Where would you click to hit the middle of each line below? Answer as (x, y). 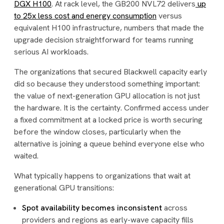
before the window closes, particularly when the (97, 132)
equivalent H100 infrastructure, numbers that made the (109, 28)
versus (169, 16)
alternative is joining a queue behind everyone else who (109, 144)
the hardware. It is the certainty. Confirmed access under (111, 108)
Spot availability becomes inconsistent (92, 208)
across (175, 208)
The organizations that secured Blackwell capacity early (110, 72)
